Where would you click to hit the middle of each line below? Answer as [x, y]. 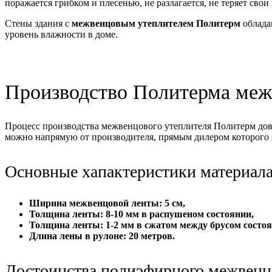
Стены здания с [38, 23]
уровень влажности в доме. [61, 34]
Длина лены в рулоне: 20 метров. [102, 236]
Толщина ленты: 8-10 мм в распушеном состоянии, [141, 214]
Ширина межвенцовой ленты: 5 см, [107, 203]
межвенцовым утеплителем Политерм [156, 23]
